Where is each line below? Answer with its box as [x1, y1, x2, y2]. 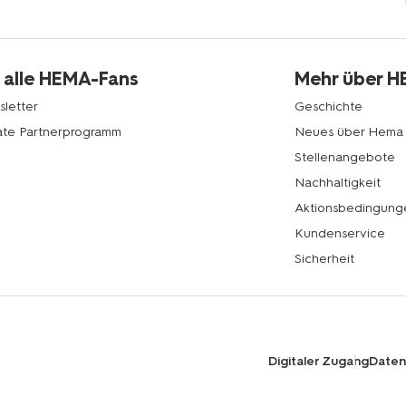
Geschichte [295, 99, 363, 115]
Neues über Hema [295, 124, 404, 140]
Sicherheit [295, 251, 355, 267]
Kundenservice [295, 226, 386, 242]
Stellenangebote [295, 150, 396, 166]
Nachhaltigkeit [295, 175, 382, 191]
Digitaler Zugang [268, 353, 369, 370]
